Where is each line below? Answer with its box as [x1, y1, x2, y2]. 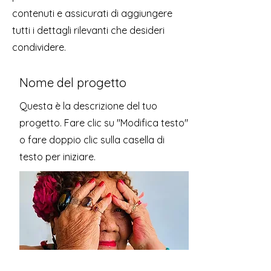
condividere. [12, 41, 66, 53]
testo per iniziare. [19, 151, 96, 163]
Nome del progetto [19, 75, 126, 90]
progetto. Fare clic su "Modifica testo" [19, 117, 188, 129]
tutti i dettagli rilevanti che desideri [12, 24, 165, 36]
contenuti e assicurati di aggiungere [12, 7, 172, 19]
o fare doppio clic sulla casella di [19, 134, 165, 146]
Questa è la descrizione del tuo [19, 100, 157, 112]
